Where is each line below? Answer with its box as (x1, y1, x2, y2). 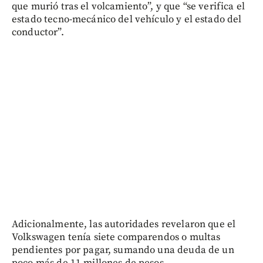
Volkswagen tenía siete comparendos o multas (12, 231, 221, 244)
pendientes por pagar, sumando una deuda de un (12, 244, 234, 257)
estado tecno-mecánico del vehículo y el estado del (12, 13, 242, 26)
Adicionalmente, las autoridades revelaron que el (12, 218, 236, 231)
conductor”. (12, 26, 64, 39)
